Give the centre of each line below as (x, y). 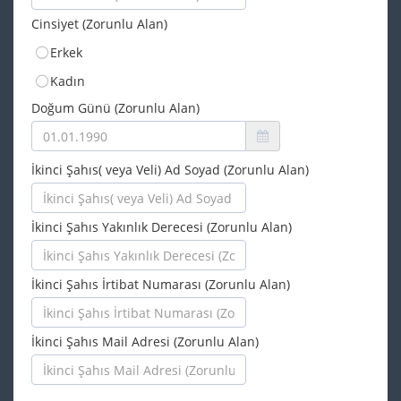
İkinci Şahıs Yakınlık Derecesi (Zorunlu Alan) (162, 227)
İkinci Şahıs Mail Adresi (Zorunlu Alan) (145, 341)
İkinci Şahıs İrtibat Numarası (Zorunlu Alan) (161, 284)
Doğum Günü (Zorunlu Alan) (115, 108)
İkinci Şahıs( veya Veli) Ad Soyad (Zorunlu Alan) (170, 170)
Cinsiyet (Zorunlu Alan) (99, 24)
